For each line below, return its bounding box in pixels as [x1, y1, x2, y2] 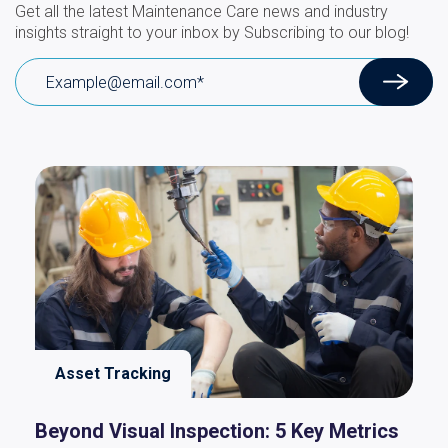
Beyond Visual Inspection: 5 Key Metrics [35, 419, 399, 444]
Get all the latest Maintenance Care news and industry [15, 2, 388, 22]
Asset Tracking [55, 364, 171, 384]
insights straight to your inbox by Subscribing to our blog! [15, 23, 409, 43]
